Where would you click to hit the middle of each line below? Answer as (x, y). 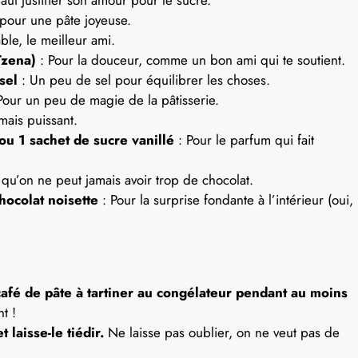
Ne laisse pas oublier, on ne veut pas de (222, 332)
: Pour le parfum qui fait (244, 139)
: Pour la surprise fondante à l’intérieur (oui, (226, 199)
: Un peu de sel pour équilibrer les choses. (144, 80)
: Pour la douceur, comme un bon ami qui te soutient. (191, 60)
